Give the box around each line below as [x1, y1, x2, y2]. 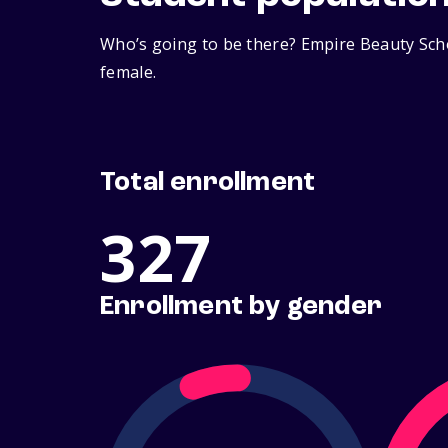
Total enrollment [100, 169, 316, 198]
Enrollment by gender [100, 293, 382, 322]
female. [100, 61, 157, 84]
